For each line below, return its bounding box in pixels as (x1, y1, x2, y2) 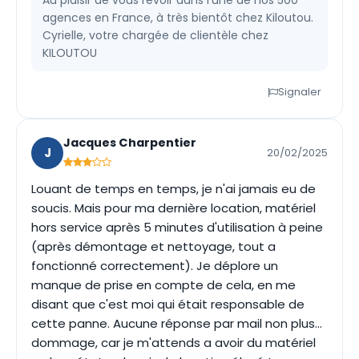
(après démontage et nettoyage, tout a (31, 238, 276, 255)
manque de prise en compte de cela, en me (31, 276, 296, 293)
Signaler (278, 84, 321, 99)
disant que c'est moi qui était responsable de (31, 296, 305, 313)
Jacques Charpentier (63, 135, 196, 151)
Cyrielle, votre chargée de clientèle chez (42, 27, 268, 43)
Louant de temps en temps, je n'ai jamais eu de (31, 180, 316, 197)
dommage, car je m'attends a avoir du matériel (31, 334, 316, 351)
